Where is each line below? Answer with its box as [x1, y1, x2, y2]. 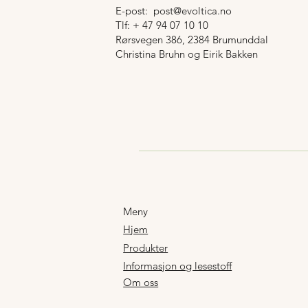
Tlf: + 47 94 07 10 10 [115, 18, 208, 32]
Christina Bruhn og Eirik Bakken [115, 47, 258, 60]
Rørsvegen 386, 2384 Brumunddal [115, 32, 268, 46]
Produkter [123, 241, 168, 255]
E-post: [115, 3, 153, 17]
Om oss [123, 276, 159, 289]
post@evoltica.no [153, 3, 232, 17]
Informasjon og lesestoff [123, 258, 232, 272]
